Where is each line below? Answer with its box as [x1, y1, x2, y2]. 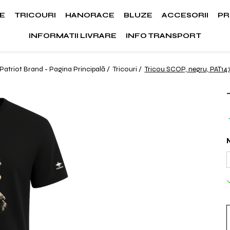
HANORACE [65, 11, 115, 20]
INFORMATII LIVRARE [28, 31, 117, 40]
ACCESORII [162, 11, 209, 20]
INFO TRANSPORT [125, 31, 201, 40]
